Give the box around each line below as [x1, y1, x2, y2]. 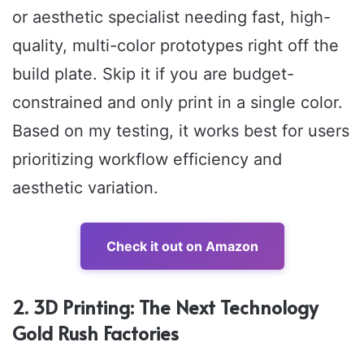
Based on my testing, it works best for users [12, 121, 349, 141]
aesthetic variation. [12, 178, 158, 198]
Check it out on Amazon [106, 238, 258, 255]
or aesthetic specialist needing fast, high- [12, 7, 331, 28]
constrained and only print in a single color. [12, 93, 343, 113]
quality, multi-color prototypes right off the [12, 36, 339, 56]
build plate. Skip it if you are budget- [12, 64, 294, 84]
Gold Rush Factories [12, 320, 179, 346]
